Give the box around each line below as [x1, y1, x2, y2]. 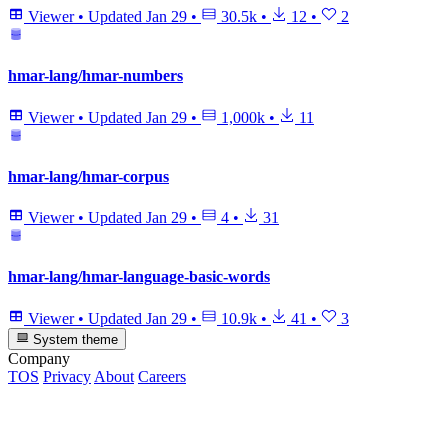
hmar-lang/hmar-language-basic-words [8, 268, 270, 286]
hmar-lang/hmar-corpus [8, 167, 169, 185]
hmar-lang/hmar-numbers [8, 67, 183, 85]
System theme [29, 332, 119, 348]
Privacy [43, 368, 91, 386]
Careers [138, 368, 186, 386]
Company [8, 350, 70, 368]
